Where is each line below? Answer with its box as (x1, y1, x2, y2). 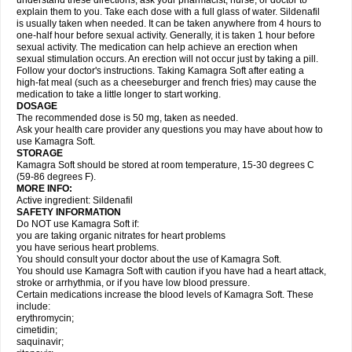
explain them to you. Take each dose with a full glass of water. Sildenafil (16, 6, 320, 17)
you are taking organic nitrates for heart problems (16, 230, 225, 241)
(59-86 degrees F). (16, 171, 96, 182)
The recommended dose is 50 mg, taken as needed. (16, 112, 238, 123)
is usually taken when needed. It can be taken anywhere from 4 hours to (16, 18, 321, 29)
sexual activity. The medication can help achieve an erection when (16, 42, 298, 53)
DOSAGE (16, 101, 57, 112)
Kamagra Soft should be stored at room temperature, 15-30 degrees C (16, 159, 314, 170)
